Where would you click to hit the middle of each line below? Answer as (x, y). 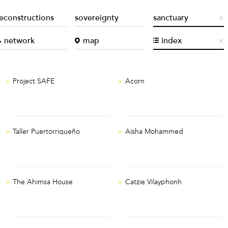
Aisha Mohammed (154, 132)
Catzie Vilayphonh (154, 182)
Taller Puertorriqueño (47, 132)
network (19, 41)
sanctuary (171, 18)
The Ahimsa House (43, 182)
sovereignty (96, 18)
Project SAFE (34, 81)
